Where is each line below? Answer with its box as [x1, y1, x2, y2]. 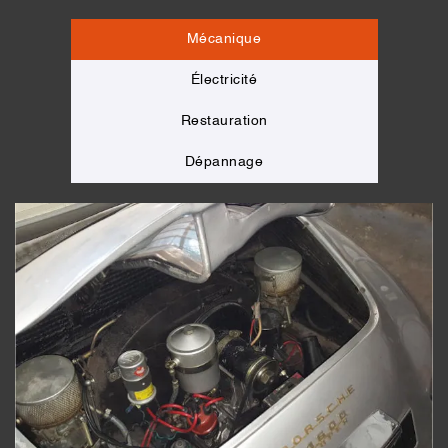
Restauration [180, 113, 268, 128]
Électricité [190, 72, 258, 87]
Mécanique [186, 31, 262, 46]
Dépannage [184, 154, 264, 169]
